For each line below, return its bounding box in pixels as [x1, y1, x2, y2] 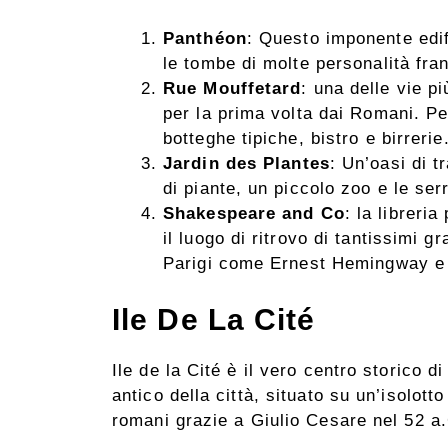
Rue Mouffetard [163, 79, 302, 99]
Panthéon [163, 29, 247, 49]
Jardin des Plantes [163, 154, 330, 174]
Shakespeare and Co [163, 204, 345, 224]
